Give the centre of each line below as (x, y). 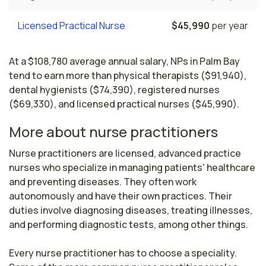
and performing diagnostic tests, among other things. (129, 224)
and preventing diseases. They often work (103, 181)
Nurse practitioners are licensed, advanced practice (125, 153)
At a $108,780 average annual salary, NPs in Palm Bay (124, 61)
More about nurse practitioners (113, 131)
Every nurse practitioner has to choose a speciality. (123, 253)
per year (229, 25)
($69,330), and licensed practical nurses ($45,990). (124, 104)
